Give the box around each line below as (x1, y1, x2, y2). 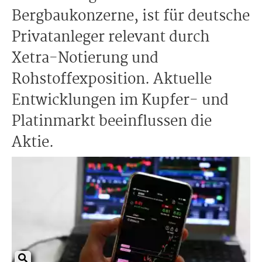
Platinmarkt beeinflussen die (12, 110, 212, 133)
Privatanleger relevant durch (12, 26, 209, 49)
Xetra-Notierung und (12, 47, 158, 70)
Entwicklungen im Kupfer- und (12, 89, 229, 112)
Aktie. (12, 131, 54, 154)
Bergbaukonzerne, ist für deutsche (12, 5, 250, 28)
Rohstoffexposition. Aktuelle (12, 68, 212, 91)
